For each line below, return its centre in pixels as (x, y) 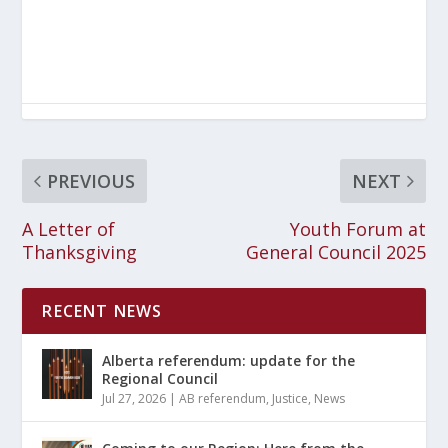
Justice (290, 398)
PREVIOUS (91, 180)
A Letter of (69, 228)
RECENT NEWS (102, 310)
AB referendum (223, 398)
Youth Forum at (357, 228)
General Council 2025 (335, 251)
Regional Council (160, 378)
